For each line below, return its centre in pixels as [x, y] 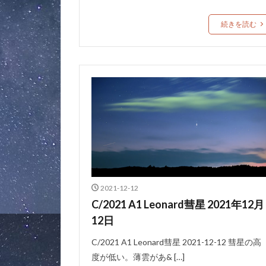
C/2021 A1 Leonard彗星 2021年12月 [178, 204]
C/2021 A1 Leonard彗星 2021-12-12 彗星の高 [176, 242]
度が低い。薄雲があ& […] [138, 256]
